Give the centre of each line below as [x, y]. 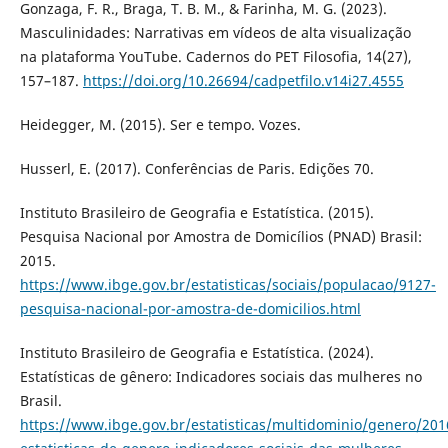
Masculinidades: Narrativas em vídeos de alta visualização [215, 33]
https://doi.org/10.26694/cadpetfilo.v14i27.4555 [243, 81]
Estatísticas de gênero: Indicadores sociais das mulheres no [220, 377]
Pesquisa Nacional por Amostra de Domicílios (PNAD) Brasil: [220, 237]
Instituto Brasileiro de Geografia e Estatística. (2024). [196, 353]
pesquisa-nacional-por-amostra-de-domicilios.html [190, 309]
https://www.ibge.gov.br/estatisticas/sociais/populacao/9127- [227, 285]
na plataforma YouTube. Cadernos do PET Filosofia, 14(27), [215, 57]
